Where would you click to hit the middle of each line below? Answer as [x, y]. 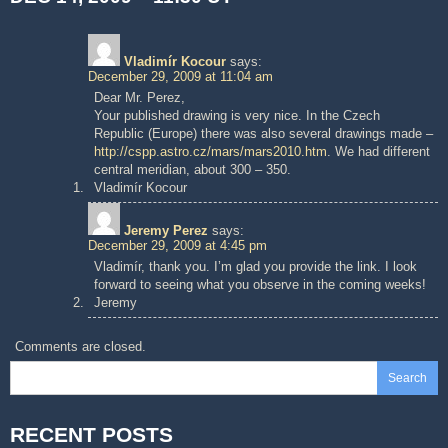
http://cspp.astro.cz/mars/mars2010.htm [210, 152]
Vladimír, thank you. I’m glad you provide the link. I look [255, 267]
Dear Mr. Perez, [139, 98]
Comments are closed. [81, 346]
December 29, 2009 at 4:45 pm [178, 246]
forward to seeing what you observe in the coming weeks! [259, 285]
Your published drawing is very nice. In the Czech [236, 116]
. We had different [378, 152]
